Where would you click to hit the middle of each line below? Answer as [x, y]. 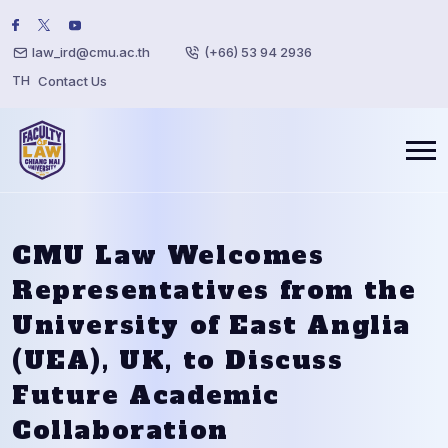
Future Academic [146, 395]
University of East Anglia [212, 325]
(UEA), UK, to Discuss [178, 360]
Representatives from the [214, 290]
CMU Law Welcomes [168, 255]
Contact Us [72, 80]
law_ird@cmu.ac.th [91, 52]
